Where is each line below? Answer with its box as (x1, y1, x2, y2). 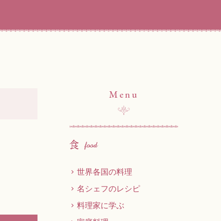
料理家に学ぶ (77, 200, 124, 210)
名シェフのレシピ (77, 184, 140, 193)
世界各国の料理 (77, 167, 132, 176)
